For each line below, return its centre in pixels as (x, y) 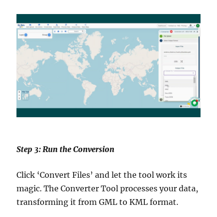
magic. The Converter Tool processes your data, (108, 188)
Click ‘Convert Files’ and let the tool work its (102, 175)
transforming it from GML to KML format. (98, 202)
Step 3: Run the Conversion (66, 149)
